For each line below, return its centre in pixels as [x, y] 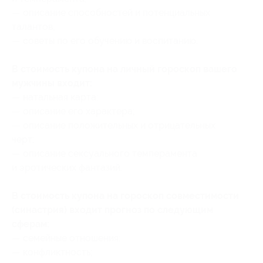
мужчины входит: [52, 83]
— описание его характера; [73, 111]
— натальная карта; [55, 97]
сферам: [31, 224]
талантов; [33, 26]
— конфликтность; [52, 252]
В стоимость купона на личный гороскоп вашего [124, 69]
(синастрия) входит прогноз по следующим [112, 210]
